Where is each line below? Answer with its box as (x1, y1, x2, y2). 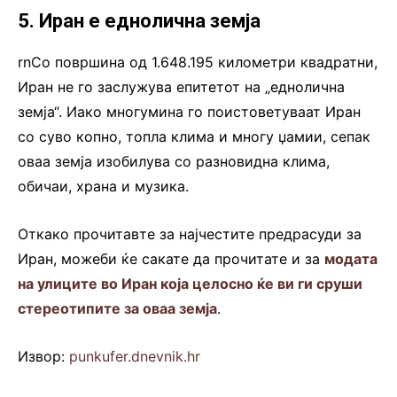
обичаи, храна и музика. (18, 177, 189, 196)
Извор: (18, 347, 69, 366)
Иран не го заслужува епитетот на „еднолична (18, 78, 345, 97)
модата (324, 250, 378, 269)
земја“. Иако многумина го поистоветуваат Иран (18, 103, 361, 121)
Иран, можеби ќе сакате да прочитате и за (18, 250, 324, 269)
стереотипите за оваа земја (18, 300, 217, 318)
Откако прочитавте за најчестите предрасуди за (18, 225, 362, 244)
